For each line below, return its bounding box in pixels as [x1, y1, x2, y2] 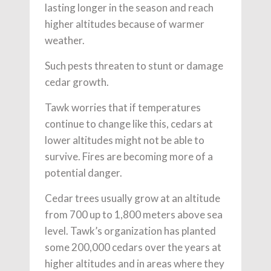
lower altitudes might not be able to [45, 133, 204, 146]
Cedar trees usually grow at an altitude [45, 191, 220, 204]
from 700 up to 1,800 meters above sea [45, 207, 223, 221]
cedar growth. [45, 75, 109, 88]
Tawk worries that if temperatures [45, 100, 201, 114]
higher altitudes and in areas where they [45, 256, 224, 270]
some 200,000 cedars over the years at [45, 240, 221, 253]
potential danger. [45, 166, 122, 179]
